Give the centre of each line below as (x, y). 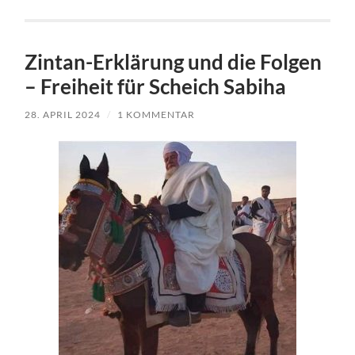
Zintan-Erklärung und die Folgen (174, 61)
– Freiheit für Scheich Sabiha (156, 86)
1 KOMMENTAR (157, 114)
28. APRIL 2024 (63, 114)
